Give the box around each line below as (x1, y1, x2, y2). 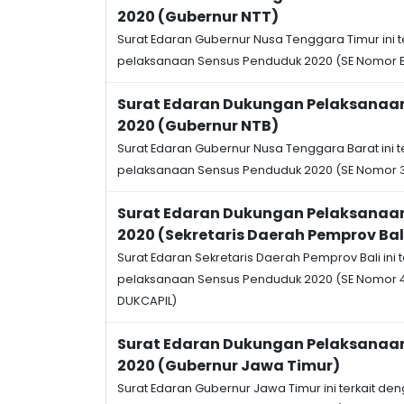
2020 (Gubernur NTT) (117, 6, 279, 27)
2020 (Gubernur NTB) (117, 115, 279, 136)
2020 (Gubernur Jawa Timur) (117, 355, 340, 376)
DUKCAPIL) (117, 293, 177, 308)
